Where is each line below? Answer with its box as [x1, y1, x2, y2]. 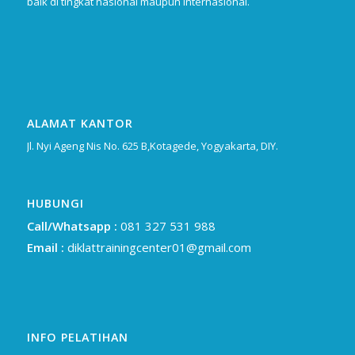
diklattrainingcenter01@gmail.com [63, 239, 251, 255]
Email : [26, 239, 64, 255]
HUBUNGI [26, 195, 84, 211]
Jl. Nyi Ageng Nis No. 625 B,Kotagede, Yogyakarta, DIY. [26, 139, 278, 154]
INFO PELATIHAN [26, 329, 128, 345]
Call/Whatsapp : [26, 217, 117, 234]
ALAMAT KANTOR [26, 116, 133, 132]
